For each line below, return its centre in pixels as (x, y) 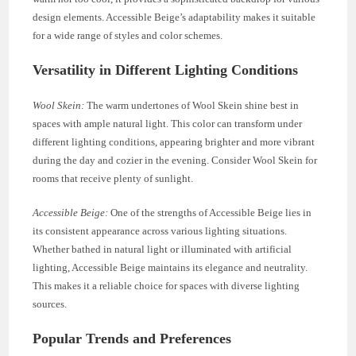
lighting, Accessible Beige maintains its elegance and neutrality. (170, 267)
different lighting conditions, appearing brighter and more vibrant (174, 141)
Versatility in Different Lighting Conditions (166, 70)
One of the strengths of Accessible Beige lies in (210, 212)
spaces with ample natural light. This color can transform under (168, 123)
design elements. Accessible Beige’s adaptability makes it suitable (174, 17)
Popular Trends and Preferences (132, 338)
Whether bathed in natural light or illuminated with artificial (163, 249)
